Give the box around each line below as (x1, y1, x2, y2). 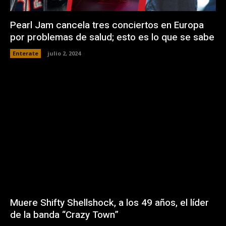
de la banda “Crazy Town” (10, 208, 119, 222)
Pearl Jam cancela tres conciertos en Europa (10, 18, 204, 32)
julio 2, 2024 (47, 49, 81, 57)
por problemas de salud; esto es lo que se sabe (10, 30, 214, 44)
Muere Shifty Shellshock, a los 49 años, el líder (10, 196, 209, 210)
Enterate (13, 49, 38, 57)
